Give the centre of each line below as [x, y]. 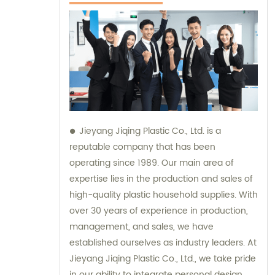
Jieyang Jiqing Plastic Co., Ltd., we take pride [163, 259]
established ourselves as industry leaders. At [158, 243]
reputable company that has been [142, 147]
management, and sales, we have [141, 227]
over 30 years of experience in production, [159, 211]
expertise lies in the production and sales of [161, 179]
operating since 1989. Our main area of [152, 163]
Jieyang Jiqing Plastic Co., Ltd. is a [150, 131]
